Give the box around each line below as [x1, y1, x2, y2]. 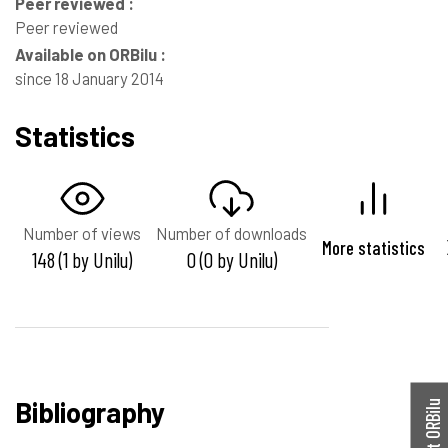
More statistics [322, 235, 425, 259]
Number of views [23, 222, 141, 243]
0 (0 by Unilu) [186, 246, 277, 272]
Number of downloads [156, 222, 307, 243]
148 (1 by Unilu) [32, 246, 132, 272]
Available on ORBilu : [15, 44, 166, 65]
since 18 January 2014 [15, 68, 164, 89]
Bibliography [15, 394, 165, 429]
